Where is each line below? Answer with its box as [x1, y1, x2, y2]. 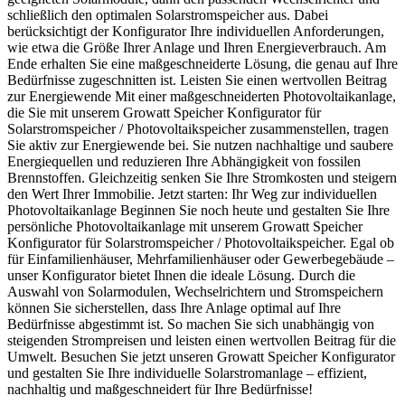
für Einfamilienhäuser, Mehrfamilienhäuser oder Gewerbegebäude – [7, 250, 394, 267]
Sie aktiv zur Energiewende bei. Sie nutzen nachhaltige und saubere [7, 137, 393, 153]
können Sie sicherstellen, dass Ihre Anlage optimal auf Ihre [7, 299, 341, 316]
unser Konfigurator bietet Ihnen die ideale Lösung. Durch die [7, 267, 355, 283]
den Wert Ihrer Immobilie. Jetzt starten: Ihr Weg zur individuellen [7, 185, 377, 202]
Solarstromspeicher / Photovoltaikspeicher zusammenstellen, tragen [7, 120, 389, 137]
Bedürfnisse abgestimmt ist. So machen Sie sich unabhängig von [7, 316, 374, 332]
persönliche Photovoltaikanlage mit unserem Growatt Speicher [7, 218, 363, 234]
